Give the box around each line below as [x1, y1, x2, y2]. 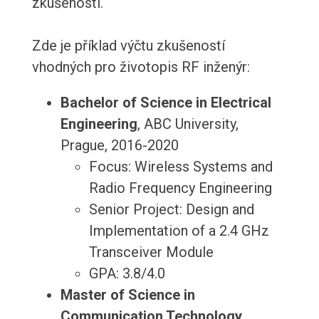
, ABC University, [137, 115, 239, 133]
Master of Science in [60, 286, 195, 304]
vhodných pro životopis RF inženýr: [31, 58, 250, 76]
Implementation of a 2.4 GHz [88, 222, 269, 240]
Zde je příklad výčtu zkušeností [31, 37, 225, 55]
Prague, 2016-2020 [60, 137, 179, 155]
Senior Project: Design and [88, 201, 254, 219]
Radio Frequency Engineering [88, 179, 272, 197]
